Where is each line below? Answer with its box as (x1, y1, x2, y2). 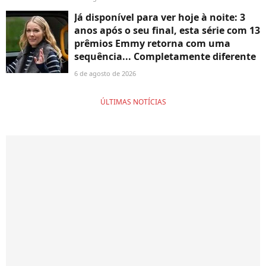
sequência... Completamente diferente (74, 50, 256, 64)
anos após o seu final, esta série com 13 (74, 24, 260, 37)
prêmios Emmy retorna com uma (74, 37, 230, 50)
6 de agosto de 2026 (74, 69, 136, 78)
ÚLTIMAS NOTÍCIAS (100, 97, 166, 107)
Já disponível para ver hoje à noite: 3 (74, 11, 245, 24)
